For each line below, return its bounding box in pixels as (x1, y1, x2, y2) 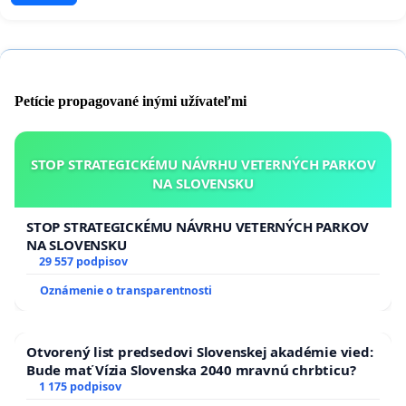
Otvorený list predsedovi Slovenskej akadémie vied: (26, 342, 373, 361)
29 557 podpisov (38, 253, 128, 269)
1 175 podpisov (38, 378, 121, 394)
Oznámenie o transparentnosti (40, 282, 212, 298)
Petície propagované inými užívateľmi (14, 92, 246, 109)
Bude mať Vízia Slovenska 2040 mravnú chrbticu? (26, 360, 356, 379)
